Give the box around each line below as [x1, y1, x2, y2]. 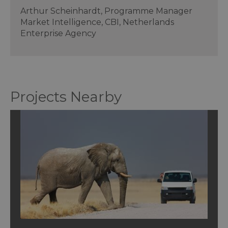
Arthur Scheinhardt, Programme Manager [20, 6, 192, 16]
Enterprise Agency [20, 28, 96, 38]
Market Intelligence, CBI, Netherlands [20, 17, 174, 27]
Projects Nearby [10, 88, 122, 105]
